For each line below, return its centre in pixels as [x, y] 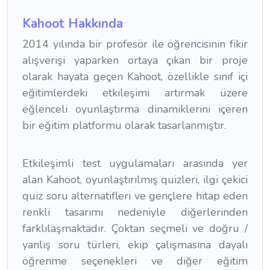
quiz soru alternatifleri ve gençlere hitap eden [135, 196]
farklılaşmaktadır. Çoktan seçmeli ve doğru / [135, 228]
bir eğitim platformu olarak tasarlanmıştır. [124, 126]
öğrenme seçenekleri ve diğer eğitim [135, 261]
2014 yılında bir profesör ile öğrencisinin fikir [135, 44]
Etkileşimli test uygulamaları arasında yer [135, 163]
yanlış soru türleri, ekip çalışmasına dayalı [135, 244]
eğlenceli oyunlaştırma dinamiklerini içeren [135, 109]
